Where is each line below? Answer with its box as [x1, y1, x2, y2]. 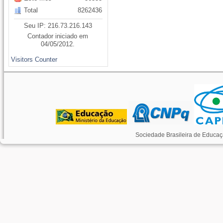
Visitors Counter [11, 56, 58, 63]
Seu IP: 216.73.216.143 [24, 22, 92, 29]
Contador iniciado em [27, 32, 89, 40]
